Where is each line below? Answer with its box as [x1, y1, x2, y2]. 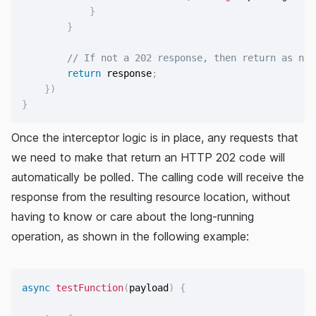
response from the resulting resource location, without [11, 190, 291, 205]
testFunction [56, 281, 124, 293]
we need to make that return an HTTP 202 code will [11, 150, 285, 165]
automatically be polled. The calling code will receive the [11, 170, 304, 185]
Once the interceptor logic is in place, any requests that [11, 130, 298, 145]
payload [129, 281, 169, 293]
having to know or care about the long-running [11, 209, 254, 224]
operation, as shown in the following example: [11, 229, 249, 244]
